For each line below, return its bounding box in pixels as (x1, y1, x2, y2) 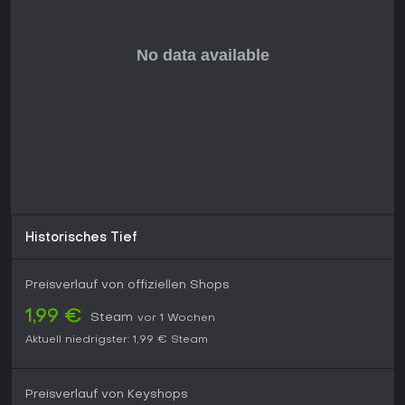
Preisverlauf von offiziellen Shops (25, 279, 230, 292)
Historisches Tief (25, 232, 137, 245)
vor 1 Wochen (137, 313, 215, 325)
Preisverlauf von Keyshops (25, 389, 188, 401)
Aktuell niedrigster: (25, 334, 129, 346)
